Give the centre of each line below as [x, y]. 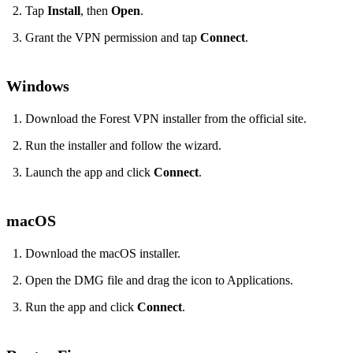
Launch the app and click [89, 173]
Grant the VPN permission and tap [113, 38]
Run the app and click [81, 307]
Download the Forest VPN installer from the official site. [166, 119]
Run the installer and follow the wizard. [123, 146]
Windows [38, 86]
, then [96, 11]
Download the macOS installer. [103, 254]
